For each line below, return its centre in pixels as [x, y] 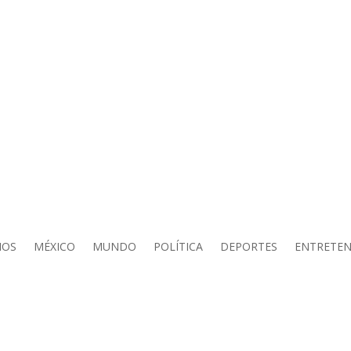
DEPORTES [248, 247]
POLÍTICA [178, 247]
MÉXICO [54, 247]
